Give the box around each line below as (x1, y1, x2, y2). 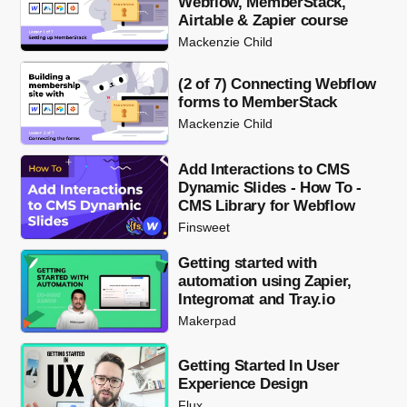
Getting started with (178, 253, 318, 272)
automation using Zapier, (178, 272, 352, 290)
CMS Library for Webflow (178, 196, 355, 214)
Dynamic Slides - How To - (178, 178, 362, 196)
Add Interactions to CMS (178, 160, 350, 178)
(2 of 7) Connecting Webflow (178, 75, 377, 94)
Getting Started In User (178, 357, 340, 375)
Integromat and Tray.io (178, 290, 335, 308)
